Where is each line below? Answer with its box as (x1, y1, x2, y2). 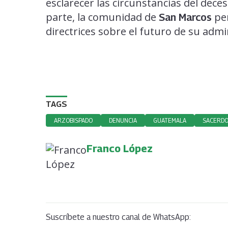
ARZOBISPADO (54, 116, 93, 124)
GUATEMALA (153, 116, 186, 124)
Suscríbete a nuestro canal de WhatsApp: (46, 212, 191, 222)
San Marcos (159, 11, 212, 23)
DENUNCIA (109, 116, 137, 124)
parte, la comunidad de (46, 10, 159, 24)
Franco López (87, 142, 153, 155)
